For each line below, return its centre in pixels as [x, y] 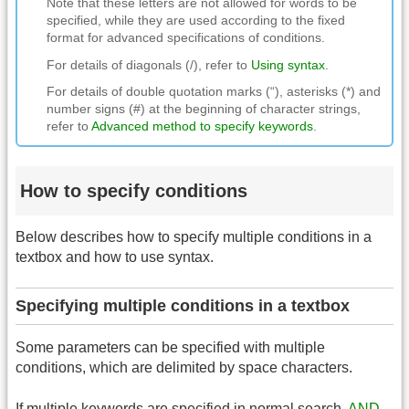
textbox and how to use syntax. [115, 257]
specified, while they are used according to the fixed [196, 21]
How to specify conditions [134, 190]
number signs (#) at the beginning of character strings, [204, 109]
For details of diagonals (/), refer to [149, 64]
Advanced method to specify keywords [202, 126]
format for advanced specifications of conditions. [186, 38]
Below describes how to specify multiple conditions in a [194, 236]
